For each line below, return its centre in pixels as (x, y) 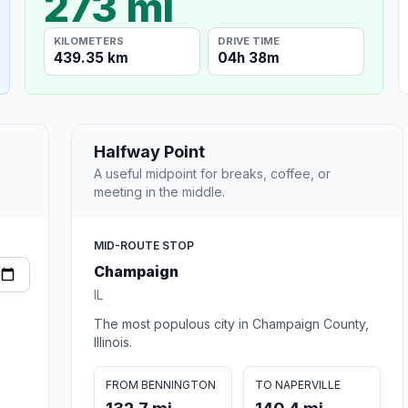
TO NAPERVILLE (297, 384)
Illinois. (113, 342)
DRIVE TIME (249, 41)
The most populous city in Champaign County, (231, 323)
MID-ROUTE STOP (144, 245)
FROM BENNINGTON (161, 384)
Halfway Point (149, 151)
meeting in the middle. (159, 191)
